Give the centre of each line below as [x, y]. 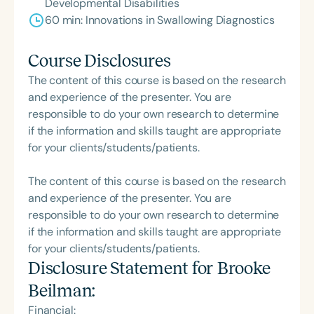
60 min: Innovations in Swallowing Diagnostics [160, 20]
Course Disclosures [100, 60]
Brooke [244, 268]
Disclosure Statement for [123, 268]
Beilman [60, 290]
